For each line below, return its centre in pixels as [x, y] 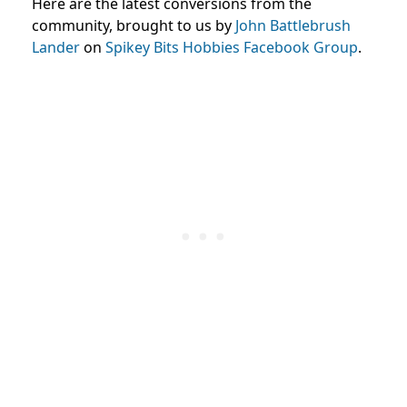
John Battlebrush [293, 26]
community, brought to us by [134, 26]
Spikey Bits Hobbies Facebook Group [232, 48]
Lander [56, 48]
